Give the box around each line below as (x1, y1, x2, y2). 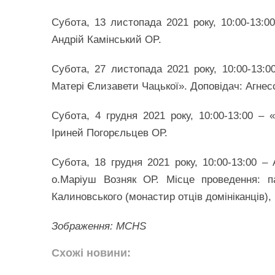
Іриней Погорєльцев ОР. (52, 127, 168, 139)
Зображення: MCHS (52, 220, 146, 232)
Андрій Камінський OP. (52, 34, 161, 45)
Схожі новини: (52, 247, 131, 259)
